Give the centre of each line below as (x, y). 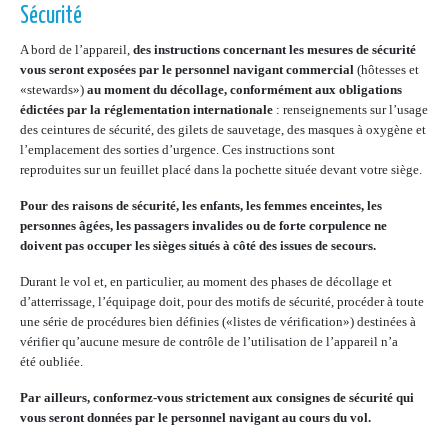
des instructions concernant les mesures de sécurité (274, 49)
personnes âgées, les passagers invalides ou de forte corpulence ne (203, 225)
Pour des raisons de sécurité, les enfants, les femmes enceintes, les (201, 205)
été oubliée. (51, 361)
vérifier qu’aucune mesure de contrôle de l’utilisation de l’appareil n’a (209, 341)
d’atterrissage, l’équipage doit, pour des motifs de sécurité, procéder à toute (222, 301)
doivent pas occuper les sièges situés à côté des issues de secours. (198, 245)
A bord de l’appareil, (76, 49)
